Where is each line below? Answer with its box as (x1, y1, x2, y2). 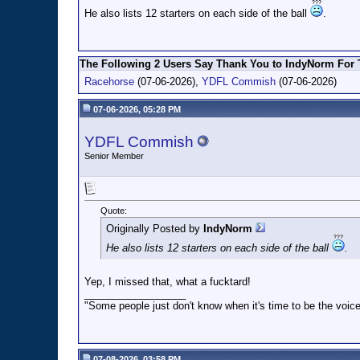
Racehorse (84, 76, 134, 88)
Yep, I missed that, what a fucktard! (84, 276, 251, 288)
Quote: (100, 206, 127, 216)
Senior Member (84, 151, 144, 161)
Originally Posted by (106, 223, 203, 235)
